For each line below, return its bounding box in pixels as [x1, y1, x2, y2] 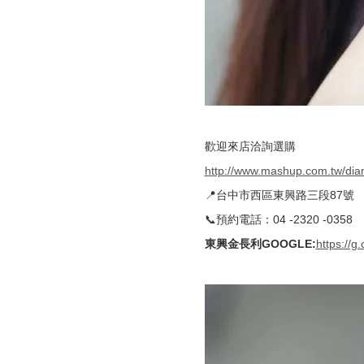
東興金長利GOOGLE [204, 237, 312, 250]
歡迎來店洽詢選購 [204, 140, 296, 153]
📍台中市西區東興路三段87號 [204, 188, 354, 201]
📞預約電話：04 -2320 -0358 [204, 213, 353, 226]
